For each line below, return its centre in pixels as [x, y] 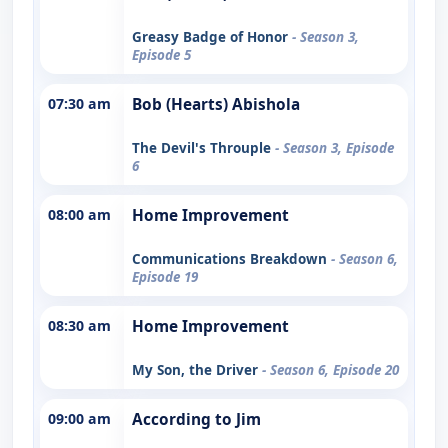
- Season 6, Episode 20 [330, 369]
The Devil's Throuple [203, 147]
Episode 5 [161, 54]
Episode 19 [165, 276]
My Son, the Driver [197, 369]
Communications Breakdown [231, 258]
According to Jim [196, 419]
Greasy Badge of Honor [212, 36]
